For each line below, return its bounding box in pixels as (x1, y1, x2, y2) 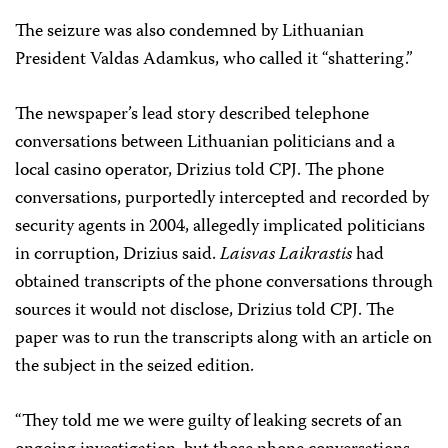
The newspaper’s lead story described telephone (15, 100, 369, 130)
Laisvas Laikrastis (220, 240, 352, 270)
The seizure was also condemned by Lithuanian (15, 17, 364, 47)
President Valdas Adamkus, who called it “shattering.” (15, 45, 413, 75)
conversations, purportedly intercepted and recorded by (15, 184, 429, 214)
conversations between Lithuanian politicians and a (15, 128, 395, 158)
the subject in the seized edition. (15, 352, 254, 382)
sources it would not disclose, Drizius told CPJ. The (15, 296, 394, 326)
